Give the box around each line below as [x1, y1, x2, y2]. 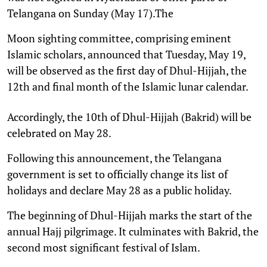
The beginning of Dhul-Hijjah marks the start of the [7, 207, 252, 222]
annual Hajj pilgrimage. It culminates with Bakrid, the [7, 223, 259, 238]
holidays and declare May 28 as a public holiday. [7, 182, 232, 197]
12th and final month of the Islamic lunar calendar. [7, 79, 249, 94]
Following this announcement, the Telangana [7, 150, 222, 165]
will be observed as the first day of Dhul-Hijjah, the [7, 63, 247, 77]
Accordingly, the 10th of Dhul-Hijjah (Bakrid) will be [7, 109, 252, 124]
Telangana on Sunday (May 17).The [7, 5, 173, 20]
